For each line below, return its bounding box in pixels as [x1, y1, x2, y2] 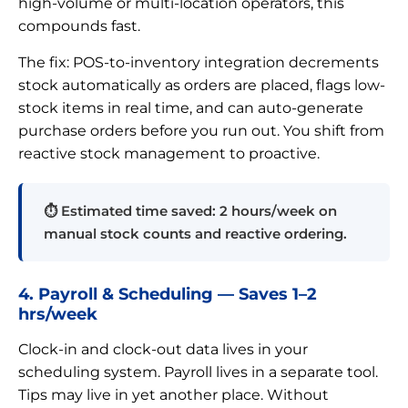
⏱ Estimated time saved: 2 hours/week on [44, 201, 337, 219]
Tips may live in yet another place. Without [18, 385, 329, 403]
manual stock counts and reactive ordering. [44, 224, 347, 242]
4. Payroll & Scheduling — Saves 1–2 [18, 283, 317, 303]
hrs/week [18, 303, 97, 323]
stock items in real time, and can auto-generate [18, 98, 363, 117]
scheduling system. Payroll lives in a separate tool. [18, 362, 378, 381]
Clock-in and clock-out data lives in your [18, 340, 308, 358]
